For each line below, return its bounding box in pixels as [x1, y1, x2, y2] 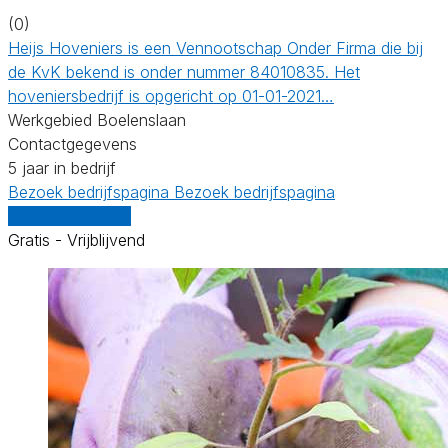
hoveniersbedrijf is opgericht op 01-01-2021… [8, 85, 334, 106]
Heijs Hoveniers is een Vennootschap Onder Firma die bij [8, 37, 423, 58]
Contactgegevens [8, 133, 137, 154]
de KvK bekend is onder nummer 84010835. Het [8, 61, 360, 82]
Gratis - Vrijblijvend [8, 229, 145, 250]
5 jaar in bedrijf [8, 157, 116, 178]
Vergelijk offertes [8, 205, 131, 226]
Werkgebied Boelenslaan [8, 109, 186, 130]
